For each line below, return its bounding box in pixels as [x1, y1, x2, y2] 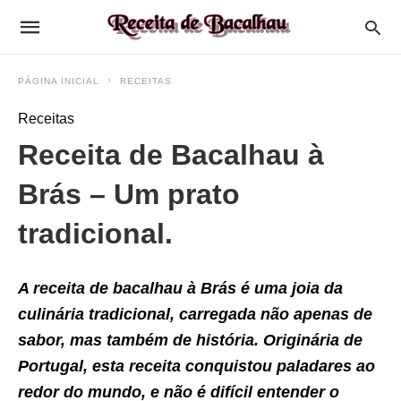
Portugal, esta [18, 357, 129, 375]
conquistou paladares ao [181, 357, 375, 375]
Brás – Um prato [18, 178, 240, 210]
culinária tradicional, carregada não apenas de [18, 305, 372, 323]
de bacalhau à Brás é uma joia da [85, 279, 343, 297]
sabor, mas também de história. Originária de [18, 331, 363, 349]
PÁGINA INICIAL [18, 76, 99, 86]
